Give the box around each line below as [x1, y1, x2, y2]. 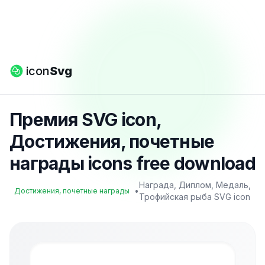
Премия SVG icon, [9, 109, 161, 130]
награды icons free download [9, 153, 256, 174]
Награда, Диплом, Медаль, [139, 180, 251, 190]
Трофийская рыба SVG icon [139, 192, 250, 202]
